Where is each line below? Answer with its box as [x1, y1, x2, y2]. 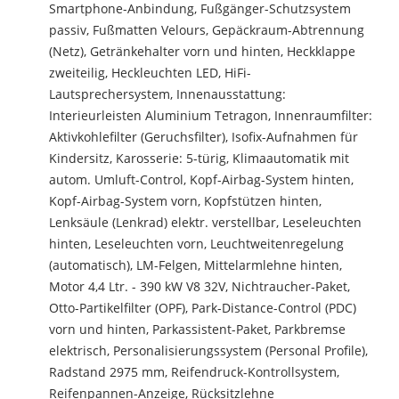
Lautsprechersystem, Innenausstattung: [49, 85, 286, 102]
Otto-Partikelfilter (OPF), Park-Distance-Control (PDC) [49, 299, 356, 316]
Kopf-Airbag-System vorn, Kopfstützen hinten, [49, 192, 322, 209]
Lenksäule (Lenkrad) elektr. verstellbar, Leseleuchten [49, 214, 362, 231]
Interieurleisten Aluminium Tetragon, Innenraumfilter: [49, 107, 372, 124]
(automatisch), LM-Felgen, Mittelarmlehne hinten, [49, 256, 342, 273]
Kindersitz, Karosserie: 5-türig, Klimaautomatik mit [49, 150, 349, 167]
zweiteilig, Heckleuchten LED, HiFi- [49, 64, 251, 81]
